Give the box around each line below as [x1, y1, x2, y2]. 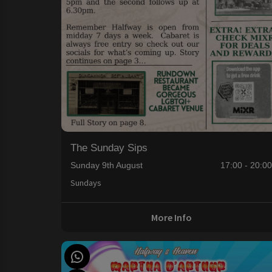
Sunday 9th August [70, 160, 143, 171]
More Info [151, 211, 192, 223]
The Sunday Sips [70, 141, 148, 154]
